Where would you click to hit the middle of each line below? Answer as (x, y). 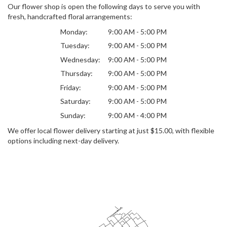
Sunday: (73, 115)
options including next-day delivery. (63, 140)
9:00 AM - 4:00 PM (137, 115)
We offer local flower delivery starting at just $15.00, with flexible (111, 130)
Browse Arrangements (50, 162)
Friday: (71, 87)
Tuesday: (75, 46)
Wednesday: (80, 59)
